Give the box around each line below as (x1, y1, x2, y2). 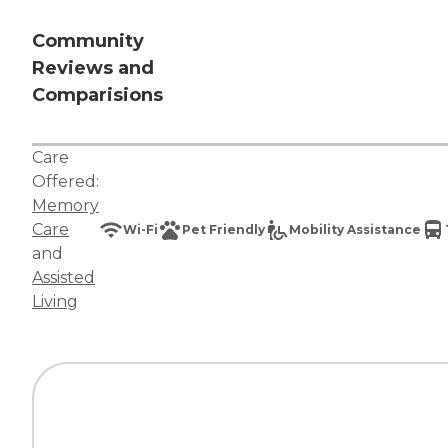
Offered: (32, 172, 99, 192)
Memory (32, 196, 99, 216)
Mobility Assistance (289, 222, 421, 238)
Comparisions (32, 84, 163, 107)
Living (32, 292, 78, 312)
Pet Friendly (182, 222, 265, 238)
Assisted (32, 268, 95, 288)
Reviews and (32, 57, 154, 80)
